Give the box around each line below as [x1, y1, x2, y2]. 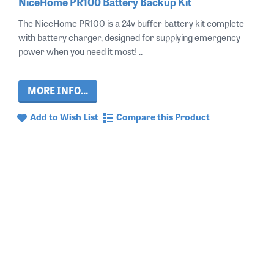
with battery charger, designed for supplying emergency [18, 30, 240, 45]
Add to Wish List [30, 109, 98, 124]
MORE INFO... [28, 83, 88, 98]
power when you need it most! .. [18, 44, 143, 59]
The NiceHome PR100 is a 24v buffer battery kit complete [18, 16, 244, 31]
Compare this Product [116, 109, 210, 124]
